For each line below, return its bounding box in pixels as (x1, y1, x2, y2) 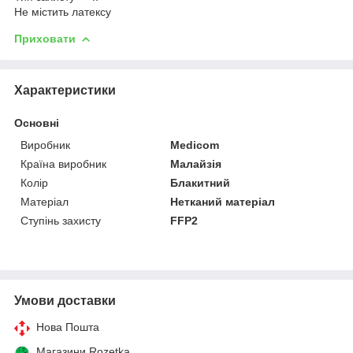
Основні (14, 116, 59, 129)
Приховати (14, 32, 76, 45)
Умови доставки (14, 293, 116, 307)
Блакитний (170, 176, 231, 189)
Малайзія (170, 157, 222, 170)
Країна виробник (20, 157, 106, 170)
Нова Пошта (36, 320, 99, 333)
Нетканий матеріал (170, 195, 276, 208)
